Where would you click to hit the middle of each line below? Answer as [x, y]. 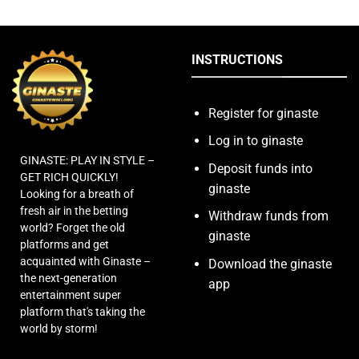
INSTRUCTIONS [237, 60]
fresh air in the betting [74, 210]
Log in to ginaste [255, 141]
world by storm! [59, 328]
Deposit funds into [260, 168]
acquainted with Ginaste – [85, 261]
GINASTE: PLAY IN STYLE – [87, 160]
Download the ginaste [270, 264]
